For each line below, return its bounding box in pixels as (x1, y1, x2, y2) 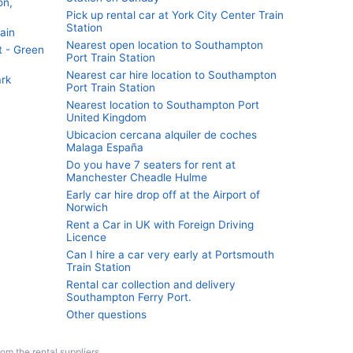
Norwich (66, 201, 108, 214)
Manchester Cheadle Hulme (66, 171, 207, 184)
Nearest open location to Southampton (66, 39, 263, 51)
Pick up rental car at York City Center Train (66, 9, 284, 21)
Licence (66, 231, 106, 243)
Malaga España (66, 141, 143, 154)
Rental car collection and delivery (66, 278, 236, 291)
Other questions (66, 308, 147, 321)
